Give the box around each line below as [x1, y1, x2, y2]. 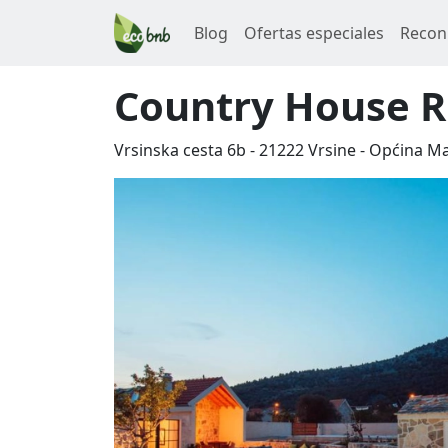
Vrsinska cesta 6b [114, 139, 246, 161]
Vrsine [308, 139, 356, 161]
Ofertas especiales [244, 22, 384, 44]
